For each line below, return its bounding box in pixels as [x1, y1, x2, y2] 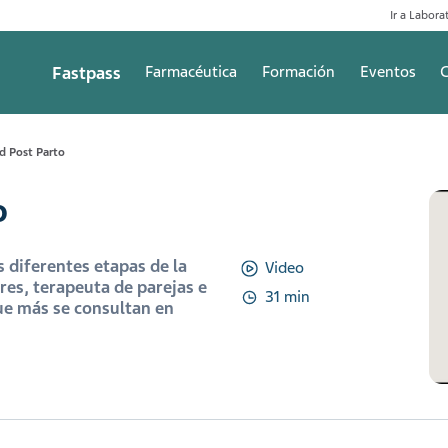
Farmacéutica [145, 62, 238, 83]
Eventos [359, 62, 416, 83]
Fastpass [51, 62, 121, 83]
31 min [264, 287, 310, 308]
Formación [261, 62, 335, 83]
